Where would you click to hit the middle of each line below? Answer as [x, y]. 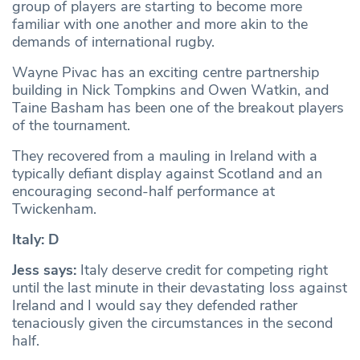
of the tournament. [71, 126]
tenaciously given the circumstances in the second [172, 323]
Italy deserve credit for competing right [204, 270]
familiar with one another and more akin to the [160, 25]
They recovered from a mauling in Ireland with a [165, 156]
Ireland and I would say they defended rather [155, 306]
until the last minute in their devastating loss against [180, 288]
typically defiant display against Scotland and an [167, 174]
